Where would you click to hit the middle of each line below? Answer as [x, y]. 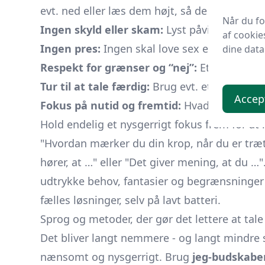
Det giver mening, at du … [194, 162]
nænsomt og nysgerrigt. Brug [116, 257]
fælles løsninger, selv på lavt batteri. [130, 200]
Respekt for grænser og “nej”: [119, 67]
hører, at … [67, 162]
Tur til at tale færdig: [95, 86]
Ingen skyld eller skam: [102, 30]
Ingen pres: [70, 49]
